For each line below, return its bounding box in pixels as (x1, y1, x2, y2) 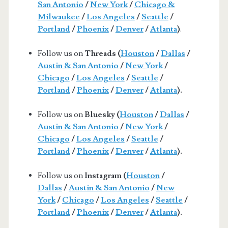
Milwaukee (37, 11, 80, 22)
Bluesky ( (84, 109, 120, 120)
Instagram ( (84, 170, 126, 181)
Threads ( (84, 48, 121, 59)
